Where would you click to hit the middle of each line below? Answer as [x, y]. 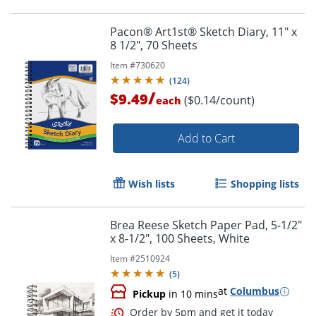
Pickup [149, 294]
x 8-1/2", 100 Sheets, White [180, 239]
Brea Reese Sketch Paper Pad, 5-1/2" [206, 225]
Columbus [255, 291]
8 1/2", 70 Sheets [154, 45]
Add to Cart [206, 139]
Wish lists [152, 184]
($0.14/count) [219, 101]
